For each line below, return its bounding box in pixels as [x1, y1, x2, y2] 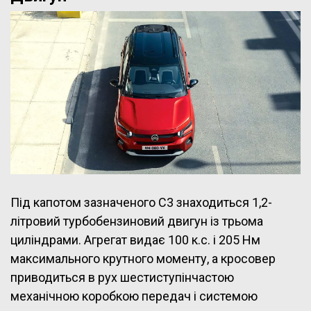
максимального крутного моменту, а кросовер [10, 251, 276, 266]
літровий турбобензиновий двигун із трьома [10, 213, 263, 228]
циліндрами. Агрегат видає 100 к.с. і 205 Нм [10, 232, 260, 247]
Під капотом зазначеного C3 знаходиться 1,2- [10, 194, 272, 210]
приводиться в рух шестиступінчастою [10, 269, 234, 285]
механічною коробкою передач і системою [10, 288, 258, 303]
